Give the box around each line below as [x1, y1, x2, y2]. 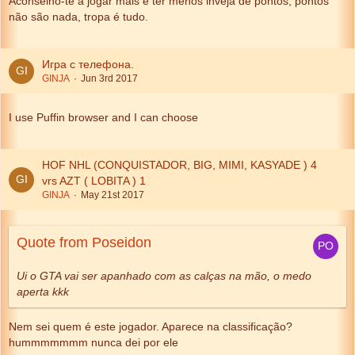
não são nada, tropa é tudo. [9, 10, 148, 23]
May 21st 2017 [81, 189, 144, 200]
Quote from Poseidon [17, 235, 151, 250]
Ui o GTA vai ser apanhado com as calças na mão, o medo [17, 269, 311, 282]
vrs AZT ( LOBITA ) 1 [42, 174, 146, 187]
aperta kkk [17, 285, 69, 298]
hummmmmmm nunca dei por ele [9, 336, 178, 349]
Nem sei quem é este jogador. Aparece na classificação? [9, 320, 292, 333]
